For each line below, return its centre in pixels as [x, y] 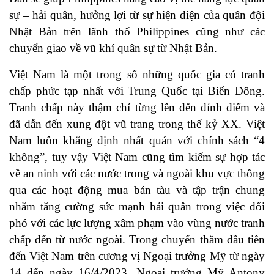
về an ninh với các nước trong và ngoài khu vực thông [137, 174]
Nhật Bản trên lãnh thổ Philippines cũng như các [137, 32]
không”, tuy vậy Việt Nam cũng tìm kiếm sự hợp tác [137, 157]
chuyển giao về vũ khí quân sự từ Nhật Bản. [113, 48]
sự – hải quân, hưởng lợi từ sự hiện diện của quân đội [137, 15]
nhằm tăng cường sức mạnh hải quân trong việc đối [137, 207]
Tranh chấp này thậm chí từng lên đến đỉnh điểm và [137, 108]
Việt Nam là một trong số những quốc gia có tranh [137, 75]
